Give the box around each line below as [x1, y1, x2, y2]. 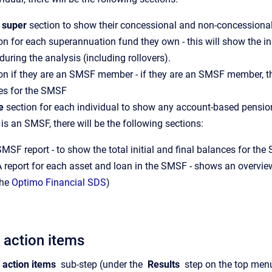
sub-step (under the [56, 259, 148, 270]
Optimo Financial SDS [12, 177, 106, 188]
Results [148, 259, 180, 270]
